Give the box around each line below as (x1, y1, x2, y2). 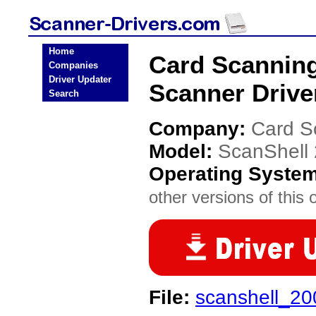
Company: (149, 118, 251, 140)
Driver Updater (49, 74, 111, 85)
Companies (49, 60, 98, 71)
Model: (149, 140, 218, 162)
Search (49, 88, 79, 99)
